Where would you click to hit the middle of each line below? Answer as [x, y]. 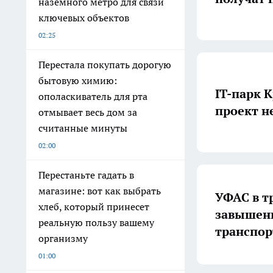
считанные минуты [83, 128]
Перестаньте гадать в [86, 175]
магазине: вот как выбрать [100, 191]
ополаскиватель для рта [93, 96]
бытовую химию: [78, 80]
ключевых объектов [84, 18]
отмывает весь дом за [88, 112]
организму [63, 238]
